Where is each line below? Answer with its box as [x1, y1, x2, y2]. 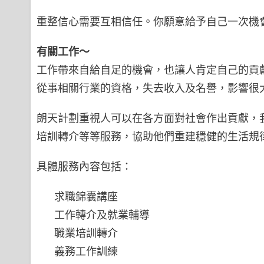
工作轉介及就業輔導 [54, 207, 150, 222]
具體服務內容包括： [37, 159, 132, 173]
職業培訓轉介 [54, 226, 118, 240]
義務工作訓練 [54, 244, 118, 258]
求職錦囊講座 [54, 189, 118, 203]
